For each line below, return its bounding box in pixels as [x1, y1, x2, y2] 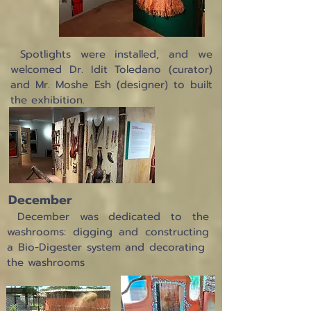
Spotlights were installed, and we [10, 47, 212, 62]
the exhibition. [10, 92, 89, 108]
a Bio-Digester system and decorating [7, 239, 209, 255]
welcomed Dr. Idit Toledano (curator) [10, 62, 212, 77]
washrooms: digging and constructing [7, 224, 209, 239]
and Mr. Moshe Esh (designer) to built [10, 77, 212, 92]
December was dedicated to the [7, 209, 209, 224]
